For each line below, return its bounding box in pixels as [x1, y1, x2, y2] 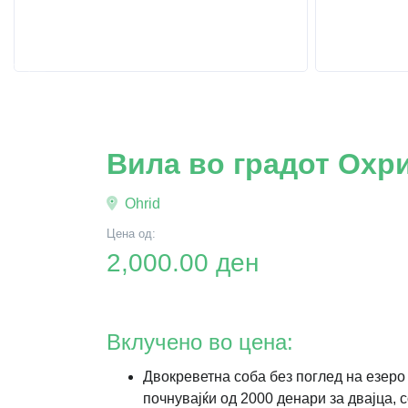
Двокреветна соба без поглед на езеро [143, 369, 405, 384]
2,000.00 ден [107, 249, 259, 277]
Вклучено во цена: [107, 330, 293, 354]
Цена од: [107, 227, 156, 240]
